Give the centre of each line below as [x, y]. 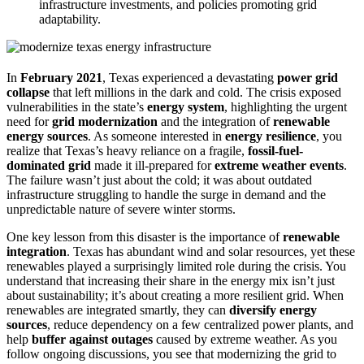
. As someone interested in [156, 136]
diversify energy [273, 310]
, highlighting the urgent [286, 107]
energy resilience [271, 136]
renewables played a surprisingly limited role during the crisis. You [176, 266]
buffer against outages [92, 340]
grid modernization [105, 122]
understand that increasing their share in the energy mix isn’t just [171, 281]
